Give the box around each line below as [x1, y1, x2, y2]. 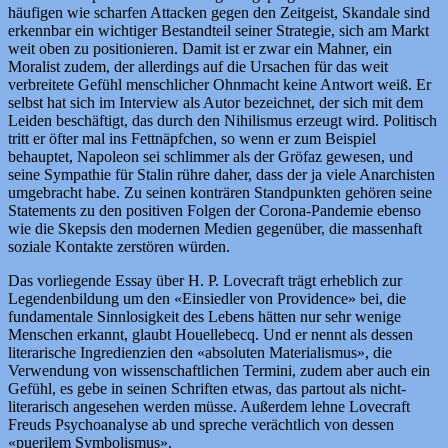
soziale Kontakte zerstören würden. [8, 238, 230, 256]
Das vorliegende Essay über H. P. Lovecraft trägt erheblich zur [8, 272, 402, 290]
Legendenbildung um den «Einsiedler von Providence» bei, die [8, 290, 406, 308]
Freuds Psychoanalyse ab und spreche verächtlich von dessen [8, 416, 394, 434]
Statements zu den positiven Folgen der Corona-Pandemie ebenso [8, 202, 421, 220]
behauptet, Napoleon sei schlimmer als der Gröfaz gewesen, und [8, 148, 413, 166]
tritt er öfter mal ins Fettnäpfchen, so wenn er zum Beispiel [8, 130, 376, 148]
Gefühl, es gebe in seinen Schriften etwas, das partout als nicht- [8, 380, 406, 398]
